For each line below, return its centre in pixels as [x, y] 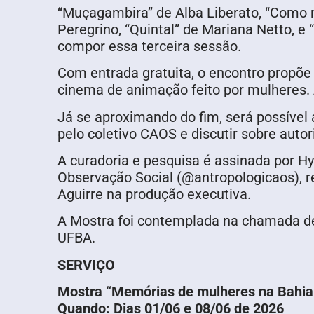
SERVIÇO [86, 265]
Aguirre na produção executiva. [154, 194]
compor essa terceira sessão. [149, 46]
